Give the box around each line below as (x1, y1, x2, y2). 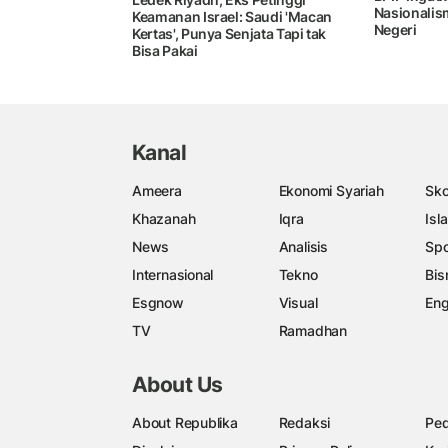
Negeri (373, 20, 417, 38)
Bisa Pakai (132, 42, 198, 60)
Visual (278, 293, 318, 311)
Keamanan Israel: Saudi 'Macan (132, 8, 332, 26)
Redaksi (278, 414, 331, 432)
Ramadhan (278, 321, 347, 339)
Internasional (132, 265, 214, 283)
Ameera (132, 181, 182, 199)
